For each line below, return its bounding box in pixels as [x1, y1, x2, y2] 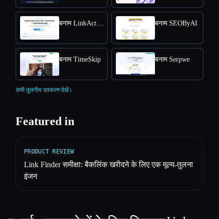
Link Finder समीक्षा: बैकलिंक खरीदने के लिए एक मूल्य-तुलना [24, 160, 193, 169]
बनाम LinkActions [96, 20, 103, 27]
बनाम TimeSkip [59, 56, 101, 64]
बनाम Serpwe [155, 56, 190, 64]
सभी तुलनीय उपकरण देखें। [16, 87, 72, 94]
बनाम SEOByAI [155, 20, 197, 27]
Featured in [16, 115, 74, 128]
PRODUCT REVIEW [24, 148, 74, 155]
